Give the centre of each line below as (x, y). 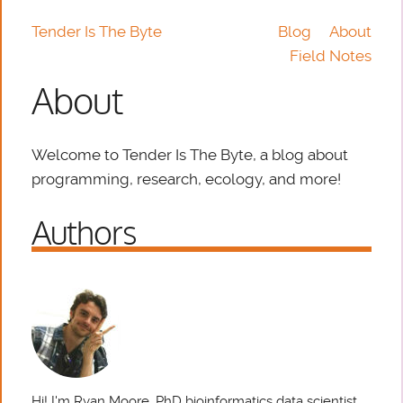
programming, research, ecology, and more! (187, 179)
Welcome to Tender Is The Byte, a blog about (190, 155)
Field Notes (330, 56)
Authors (85, 234)
